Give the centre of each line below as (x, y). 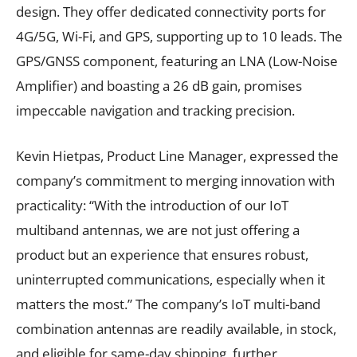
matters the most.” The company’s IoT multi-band (168, 304)
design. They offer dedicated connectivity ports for (171, 11)
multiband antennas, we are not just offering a (158, 229)
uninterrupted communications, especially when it (171, 279)
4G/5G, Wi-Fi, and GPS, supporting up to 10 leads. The (179, 36)
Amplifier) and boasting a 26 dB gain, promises (159, 85)
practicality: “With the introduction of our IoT (152, 205)
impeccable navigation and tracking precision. (155, 110)
